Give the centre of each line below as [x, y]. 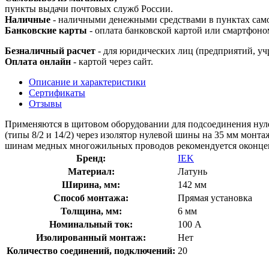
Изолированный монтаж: [91, 237]
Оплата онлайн [38, 61]
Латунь [192, 171]
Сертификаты [57, 92]
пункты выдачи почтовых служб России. [89, 8]
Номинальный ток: [91, 224]
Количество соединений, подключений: [91, 250]
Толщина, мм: [91, 211]
